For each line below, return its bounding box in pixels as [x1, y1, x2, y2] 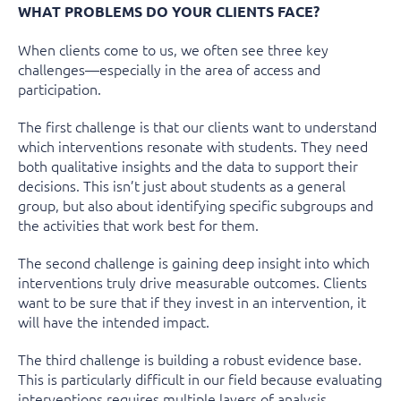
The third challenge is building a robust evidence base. [18, 348, 362, 369]
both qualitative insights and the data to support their [18, 155, 358, 175]
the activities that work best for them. [18, 214, 259, 235]
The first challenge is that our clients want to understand [18, 115, 377, 136]
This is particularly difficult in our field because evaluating [18, 368, 382, 388]
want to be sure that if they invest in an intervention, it [18, 291, 366, 311]
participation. [18, 78, 101, 98]
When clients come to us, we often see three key [18, 38, 328, 59]
